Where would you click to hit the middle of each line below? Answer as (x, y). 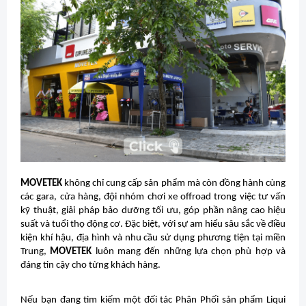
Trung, (36, 252)
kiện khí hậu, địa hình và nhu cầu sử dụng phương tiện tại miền (153, 238)
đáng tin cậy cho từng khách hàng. (91, 266)
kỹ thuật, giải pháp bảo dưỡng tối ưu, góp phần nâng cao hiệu (153, 211)
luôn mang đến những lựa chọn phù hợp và (189, 252)
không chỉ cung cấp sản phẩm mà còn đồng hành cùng (174, 184)
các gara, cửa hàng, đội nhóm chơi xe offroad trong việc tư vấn (153, 197)
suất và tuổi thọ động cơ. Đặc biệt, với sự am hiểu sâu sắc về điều (153, 225)
